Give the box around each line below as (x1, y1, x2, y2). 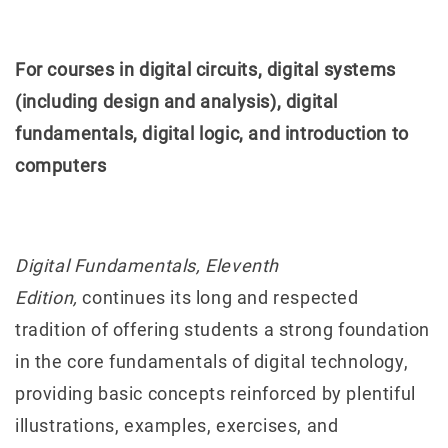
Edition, (15, 287, 83, 309)
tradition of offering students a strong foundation (15, 319, 431, 341)
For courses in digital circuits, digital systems (15, 59, 396, 81)
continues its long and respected (82, 287, 359, 309)
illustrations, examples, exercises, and (15, 415, 339, 437)
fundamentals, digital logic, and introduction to (15, 123, 409, 145)
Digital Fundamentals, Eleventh (15, 255, 280, 277)
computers (15, 155, 107, 177)
